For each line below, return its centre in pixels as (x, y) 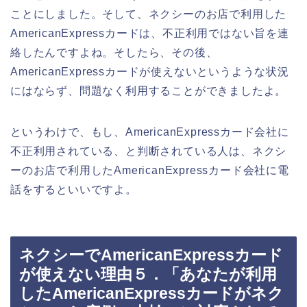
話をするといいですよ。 (74, 189)
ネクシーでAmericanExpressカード (151, 255)
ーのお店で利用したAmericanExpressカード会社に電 (150, 170)
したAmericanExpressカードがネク (151, 294)
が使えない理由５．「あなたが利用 (148, 274)
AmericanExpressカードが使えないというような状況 (150, 71)
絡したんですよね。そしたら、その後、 (114, 52)
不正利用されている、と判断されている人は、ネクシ (149, 151)
